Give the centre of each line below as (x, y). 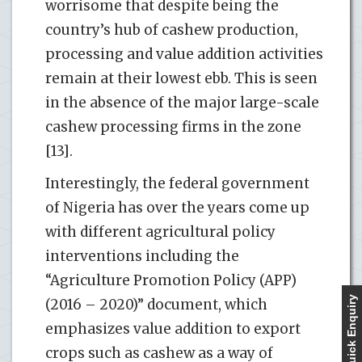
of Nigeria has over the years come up (177, 207)
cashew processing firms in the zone (173, 126)
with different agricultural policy (160, 232)
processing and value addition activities (184, 54)
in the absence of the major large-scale (182, 102)
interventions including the (142, 256)
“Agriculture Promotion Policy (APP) (171, 280)
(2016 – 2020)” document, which (156, 304)
